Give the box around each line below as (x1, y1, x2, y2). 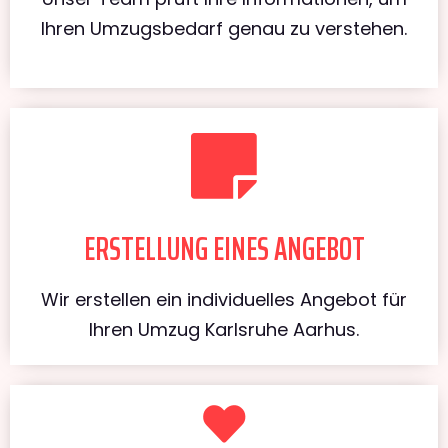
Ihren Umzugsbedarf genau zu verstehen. (41, 15, 407, 41)
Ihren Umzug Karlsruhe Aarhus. (89, 316, 359, 342)
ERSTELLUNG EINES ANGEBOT (83, 223, 365, 274)
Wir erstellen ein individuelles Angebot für (41, 286, 407, 312)
